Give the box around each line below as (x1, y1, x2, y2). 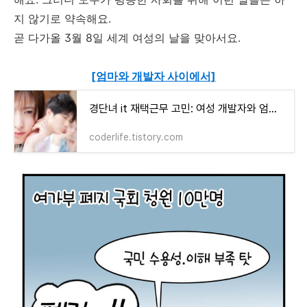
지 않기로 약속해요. (14, 12, 111, 25)
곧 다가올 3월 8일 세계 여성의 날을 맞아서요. (14, 31, 241, 45)
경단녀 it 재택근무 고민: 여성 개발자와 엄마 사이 (269, 102, 277, 115)
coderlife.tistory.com (89, 132, 183, 143)
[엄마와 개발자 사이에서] (91, 69, 216, 83)
